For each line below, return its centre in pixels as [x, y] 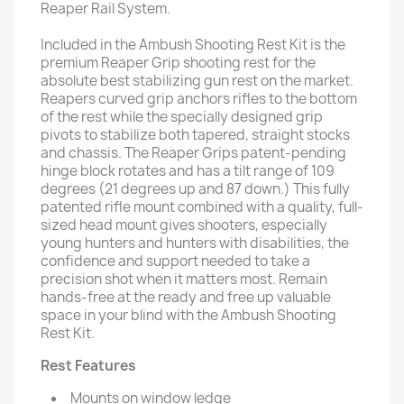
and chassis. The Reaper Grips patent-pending [193, 153]
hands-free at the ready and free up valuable [186, 297]
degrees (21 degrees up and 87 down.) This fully [195, 189]
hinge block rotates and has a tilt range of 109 [188, 171]
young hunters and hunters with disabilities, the [195, 243]
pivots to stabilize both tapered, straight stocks [195, 135]
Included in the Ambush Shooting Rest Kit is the [193, 45]
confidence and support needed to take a [175, 261]
